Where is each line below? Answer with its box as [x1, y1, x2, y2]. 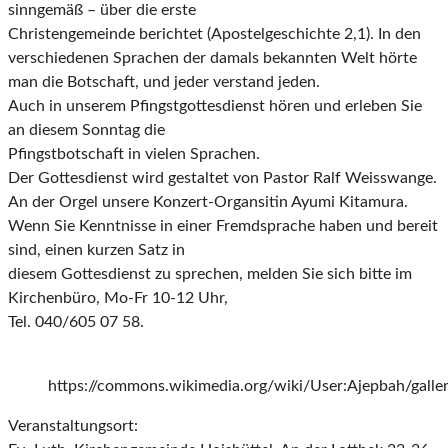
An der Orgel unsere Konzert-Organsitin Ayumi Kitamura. [8, 194, 408, 211]
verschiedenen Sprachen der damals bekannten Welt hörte [8, 50, 417, 67]
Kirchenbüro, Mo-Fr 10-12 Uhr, [8, 290, 228, 307]
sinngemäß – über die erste [8, 2, 196, 19]
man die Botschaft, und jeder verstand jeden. [8, 74, 320, 91]
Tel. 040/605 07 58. [8, 314, 144, 331]
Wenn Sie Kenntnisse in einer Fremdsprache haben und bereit [8, 218, 438, 235]
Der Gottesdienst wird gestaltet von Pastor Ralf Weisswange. [8, 170, 437, 187]
